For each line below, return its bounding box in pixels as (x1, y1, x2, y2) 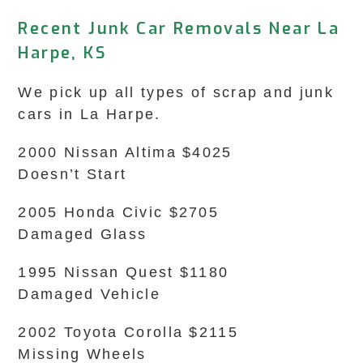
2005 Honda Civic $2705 (18, 204, 220, 220)
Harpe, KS (18, 42, 107, 64)
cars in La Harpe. (18, 106, 161, 122)
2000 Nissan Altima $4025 (18, 144, 233, 160)
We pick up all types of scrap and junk (18, 84, 334, 100)
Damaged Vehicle (18, 286, 160, 302)
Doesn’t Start (18, 166, 127, 182)
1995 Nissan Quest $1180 (18, 264, 229, 280)
